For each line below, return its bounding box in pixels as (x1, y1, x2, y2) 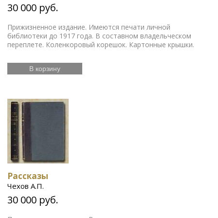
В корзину (29, 64, 60, 73)
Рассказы (7, 170, 48, 182)
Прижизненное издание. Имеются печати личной (7, 22, 170, 32)
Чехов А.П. (7, 181, 44, 191)
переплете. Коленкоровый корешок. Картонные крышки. (7, 39, 194, 49)
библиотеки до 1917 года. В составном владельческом (7, 31, 191, 40)
